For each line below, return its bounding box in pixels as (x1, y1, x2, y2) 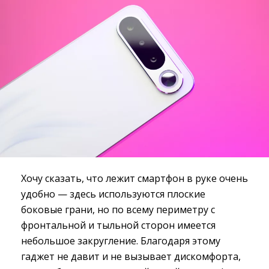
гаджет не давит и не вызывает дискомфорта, (21, 250, 241, 264)
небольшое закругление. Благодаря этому (21, 234, 220, 248)
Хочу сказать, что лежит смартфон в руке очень (21, 172, 248, 186)
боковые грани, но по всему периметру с (21, 203, 215, 217)
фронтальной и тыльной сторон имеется (21, 219, 216, 232)
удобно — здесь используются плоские (21, 187, 205, 201)
